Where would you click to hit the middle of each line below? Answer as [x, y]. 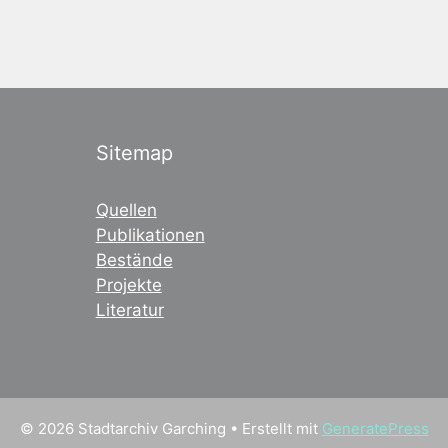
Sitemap [134, 152]
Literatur [129, 309]
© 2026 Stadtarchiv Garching [122, 429]
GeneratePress [375, 429]
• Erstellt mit [273, 429]
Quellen [126, 209]
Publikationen [150, 234]
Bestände [134, 259]
